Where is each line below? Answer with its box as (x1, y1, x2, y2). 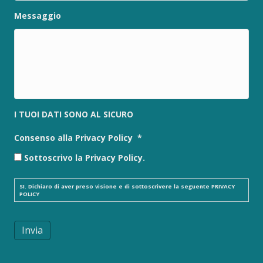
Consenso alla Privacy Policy (14, 131, 133, 143)
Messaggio (14, 9, 61, 21)
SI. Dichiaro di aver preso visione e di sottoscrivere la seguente (19, 182, 211, 190)
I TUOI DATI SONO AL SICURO (14, 108, 133, 120)
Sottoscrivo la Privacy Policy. (24, 151, 145, 163)
